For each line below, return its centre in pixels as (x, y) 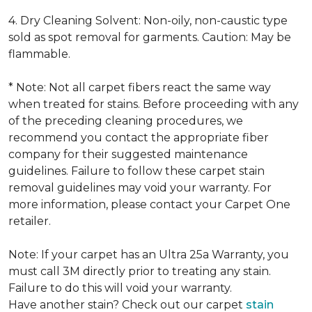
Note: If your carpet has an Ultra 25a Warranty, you (149, 255)
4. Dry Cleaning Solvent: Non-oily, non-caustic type (148, 21)
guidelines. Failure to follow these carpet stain (136, 171)
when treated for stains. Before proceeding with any (154, 104)
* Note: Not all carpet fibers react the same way (140, 87)
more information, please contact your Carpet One (149, 204)
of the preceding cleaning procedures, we (126, 121)
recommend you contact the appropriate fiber (139, 138)
